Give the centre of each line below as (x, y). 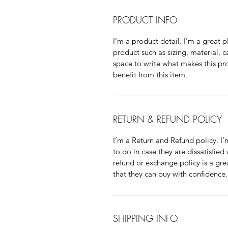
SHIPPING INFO (145, 218)
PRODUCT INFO (145, 20)
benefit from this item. (150, 75)
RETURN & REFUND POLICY (167, 119)
